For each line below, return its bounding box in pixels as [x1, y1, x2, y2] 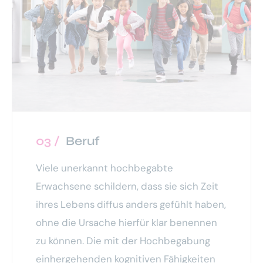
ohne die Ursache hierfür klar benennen [36, 216, 217, 230]
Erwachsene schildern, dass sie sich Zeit [36, 180, 218, 193]
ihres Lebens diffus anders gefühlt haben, [36, 198, 226, 211]
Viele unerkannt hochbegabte [36, 161, 173, 175]
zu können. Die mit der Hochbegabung [36, 234, 210, 248]
